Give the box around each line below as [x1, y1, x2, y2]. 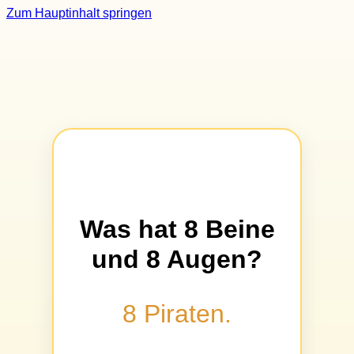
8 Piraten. [122, 299, 232, 328]
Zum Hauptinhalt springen [6, 6, 152, 20]
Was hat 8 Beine [79, 214, 275, 243]
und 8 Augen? [92, 244, 262, 273]
